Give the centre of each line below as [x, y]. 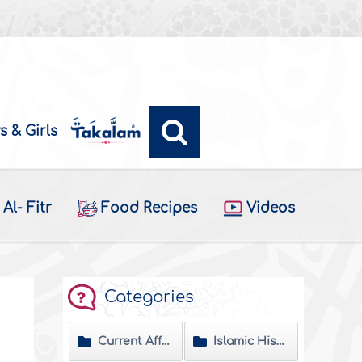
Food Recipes [149, 208]
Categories [149, 297]
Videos [270, 208]
